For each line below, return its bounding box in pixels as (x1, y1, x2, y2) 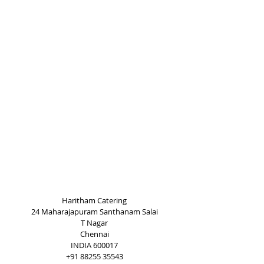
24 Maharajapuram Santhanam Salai (31, 206, 158, 217)
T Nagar (81, 217, 108, 228)
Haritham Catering (62, 195, 127, 206)
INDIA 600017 (71, 240, 118, 250)
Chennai (80, 229, 109, 239)
